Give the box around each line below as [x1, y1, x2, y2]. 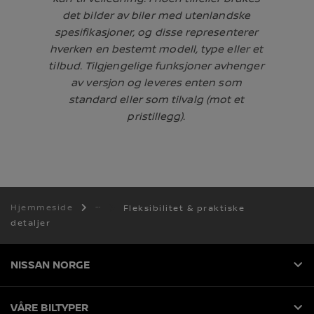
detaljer [11, 217, 50, 228]
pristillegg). [127, 109, 186, 123]
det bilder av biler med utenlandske [62, 8, 250, 22]
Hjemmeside [11, 203, 76, 214]
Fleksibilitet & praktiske [123, 203, 245, 214]
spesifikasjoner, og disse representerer [54, 25, 259, 39]
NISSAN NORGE [11, 258, 90, 271]
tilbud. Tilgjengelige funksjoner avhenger [48, 59, 264, 72]
